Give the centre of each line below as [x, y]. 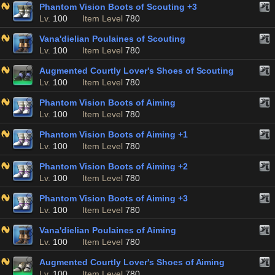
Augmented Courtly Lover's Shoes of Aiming [132, 262]
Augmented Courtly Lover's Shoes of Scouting [137, 71]
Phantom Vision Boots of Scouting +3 [118, 7]
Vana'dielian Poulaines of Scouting [112, 39]
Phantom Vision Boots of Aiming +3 [114, 198]
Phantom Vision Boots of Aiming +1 [114, 134]
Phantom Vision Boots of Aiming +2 [114, 166]
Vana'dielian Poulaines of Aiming [108, 230]
